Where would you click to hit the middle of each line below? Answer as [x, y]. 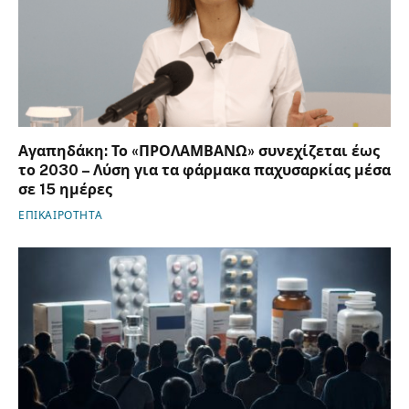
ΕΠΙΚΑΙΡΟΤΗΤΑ [61, 216]
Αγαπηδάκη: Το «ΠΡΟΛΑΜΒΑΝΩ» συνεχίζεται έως [199, 152]
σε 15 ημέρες [65, 190]
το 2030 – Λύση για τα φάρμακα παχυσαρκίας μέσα [204, 171]
